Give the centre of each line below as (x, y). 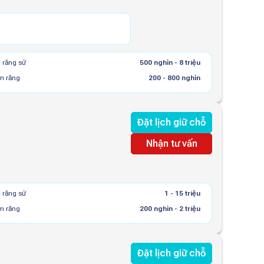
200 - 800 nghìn (174, 78)
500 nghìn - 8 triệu (170, 62)
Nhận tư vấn (171, 143)
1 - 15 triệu (182, 193)
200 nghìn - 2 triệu (170, 209)
